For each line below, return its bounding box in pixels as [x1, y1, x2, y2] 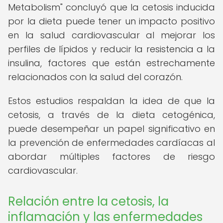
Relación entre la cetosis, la [8, 193, 169, 210]
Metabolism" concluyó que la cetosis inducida [8, 1, 215, 13]
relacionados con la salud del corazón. [8, 71, 183, 83]
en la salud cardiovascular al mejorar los [8, 29, 215, 41]
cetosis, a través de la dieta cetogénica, [8, 109, 215, 121]
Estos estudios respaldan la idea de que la [8, 95, 215, 107]
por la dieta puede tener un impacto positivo [8, 15, 215, 27]
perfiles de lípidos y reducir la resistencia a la [8, 43, 215, 55]
